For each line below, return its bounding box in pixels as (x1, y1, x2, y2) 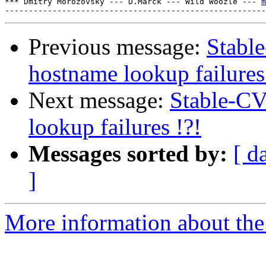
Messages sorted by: (28, 141, 227, 167)
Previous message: (28, 34, 207, 60)
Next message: (28, 87, 170, 113)
